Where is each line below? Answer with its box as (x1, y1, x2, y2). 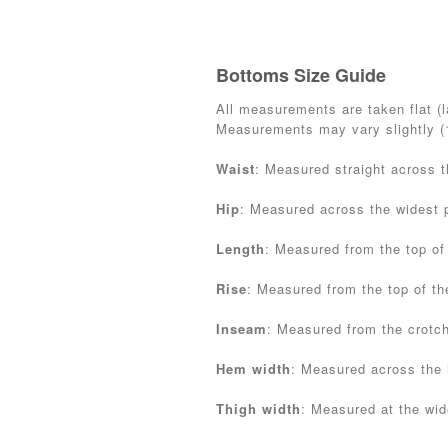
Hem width (216, 359, 291, 378)
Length (216, 239, 265, 258)
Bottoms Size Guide (216, 62, 386, 88)
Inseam (216, 319, 267, 338)
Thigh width (216, 399, 301, 418)
